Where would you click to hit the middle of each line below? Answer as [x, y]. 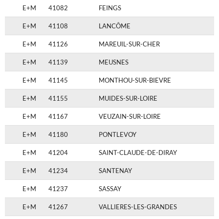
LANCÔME [115, 26]
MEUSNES [114, 62]
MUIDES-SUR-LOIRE [128, 99]
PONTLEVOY [118, 135]
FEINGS [110, 8]
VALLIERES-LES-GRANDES [138, 207]
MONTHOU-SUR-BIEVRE [135, 80]
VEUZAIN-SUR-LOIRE [130, 117]
